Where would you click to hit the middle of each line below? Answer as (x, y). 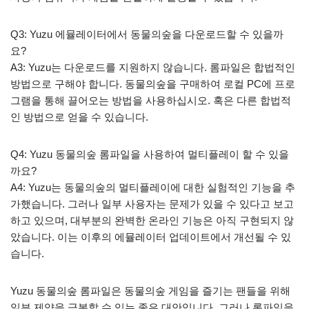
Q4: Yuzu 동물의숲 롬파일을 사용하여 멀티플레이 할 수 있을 (150, 154)
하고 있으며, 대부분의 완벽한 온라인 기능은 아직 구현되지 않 (152, 220)
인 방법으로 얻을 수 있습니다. (79, 117)
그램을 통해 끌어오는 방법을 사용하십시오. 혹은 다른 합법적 (151, 100)
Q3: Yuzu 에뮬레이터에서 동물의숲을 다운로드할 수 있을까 (147, 34)
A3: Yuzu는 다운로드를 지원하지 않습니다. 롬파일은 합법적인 (153, 67)
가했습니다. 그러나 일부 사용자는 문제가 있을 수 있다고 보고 (152, 203)
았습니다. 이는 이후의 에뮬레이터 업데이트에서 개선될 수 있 (151, 237)
